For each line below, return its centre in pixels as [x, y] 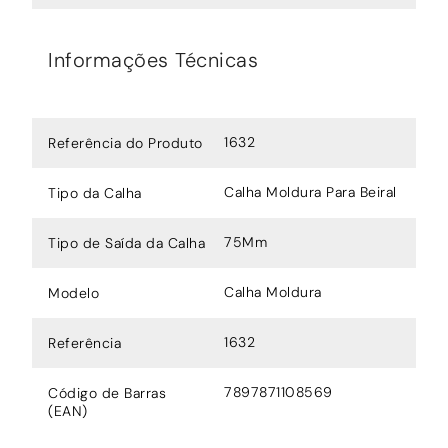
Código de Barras [107, 392]
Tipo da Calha [95, 192]
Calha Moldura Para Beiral [310, 191]
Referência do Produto [125, 142]
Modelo [73, 292]
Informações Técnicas [153, 59]
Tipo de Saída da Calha [126, 242]
